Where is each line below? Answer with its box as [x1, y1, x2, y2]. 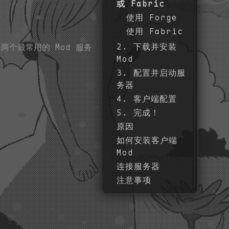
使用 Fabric [126, 26, 184, 37]
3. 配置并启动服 [117, 67, 186, 78]
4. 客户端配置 [117, 93, 177, 104]
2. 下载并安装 [117, 41, 177, 52]
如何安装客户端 [117, 134, 178, 146]
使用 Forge [126, 12, 178, 23]
